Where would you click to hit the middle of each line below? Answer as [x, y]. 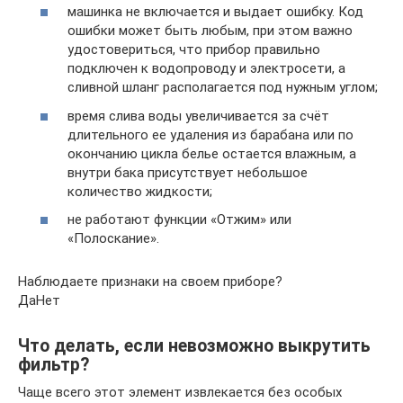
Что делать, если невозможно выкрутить [194, 346]
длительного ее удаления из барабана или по [210, 134]
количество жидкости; [140, 191]
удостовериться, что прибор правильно [194, 49]
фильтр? [54, 365]
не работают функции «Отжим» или [179, 219]
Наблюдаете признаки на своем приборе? [150, 282]
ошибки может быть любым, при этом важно [210, 31]
